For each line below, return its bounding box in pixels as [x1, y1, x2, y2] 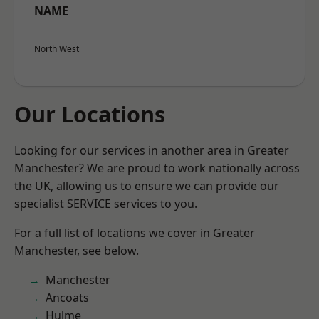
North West [34, 43, 79, 55]
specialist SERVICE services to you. [14, 196, 197, 211]
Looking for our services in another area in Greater [14, 142, 289, 158]
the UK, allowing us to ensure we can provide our [14, 178, 279, 194]
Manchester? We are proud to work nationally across [14, 160, 300, 176]
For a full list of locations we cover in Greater [14, 225, 255, 241]
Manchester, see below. [14, 243, 139, 258]
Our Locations [14, 99, 165, 129]
